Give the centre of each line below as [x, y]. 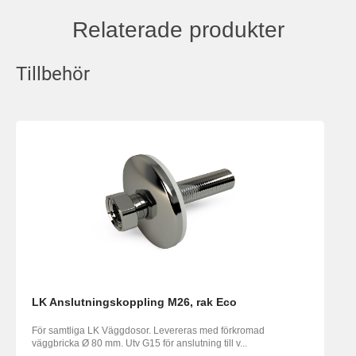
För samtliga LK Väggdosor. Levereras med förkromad [148, 331]
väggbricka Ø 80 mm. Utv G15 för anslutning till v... [139, 344]
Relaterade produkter [178, 30]
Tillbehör [53, 74]
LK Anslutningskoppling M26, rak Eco [134, 302]
